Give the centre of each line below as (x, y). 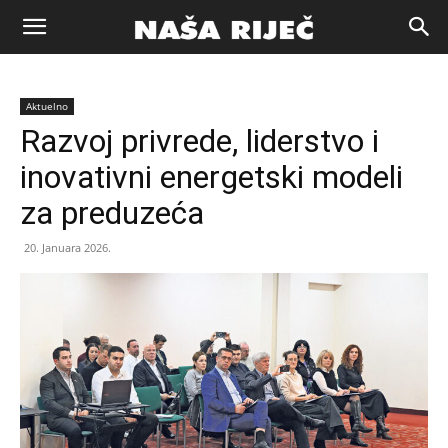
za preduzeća (112, 213)
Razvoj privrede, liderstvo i (199, 141)
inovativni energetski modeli (211, 177)
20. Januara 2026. (67, 247)
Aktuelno (47, 106)
